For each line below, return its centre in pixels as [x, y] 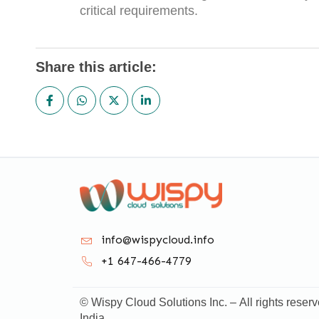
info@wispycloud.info [158, 240]
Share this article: [96, 67]
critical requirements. [139, 11]
